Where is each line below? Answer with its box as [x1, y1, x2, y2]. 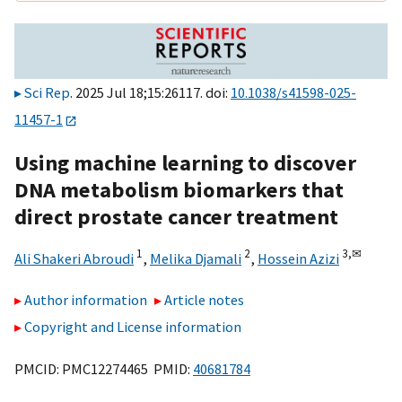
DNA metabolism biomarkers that [14, 175, 344, 204]
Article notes [164, 291, 245, 310]
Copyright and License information [24, 318, 241, 336]
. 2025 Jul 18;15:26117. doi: [70, 83, 231, 102]
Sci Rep [24, 83, 70, 102]
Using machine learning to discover [14, 148, 356, 177]
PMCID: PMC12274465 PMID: [14, 359, 193, 378]
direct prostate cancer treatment [14, 202, 338, 231]
